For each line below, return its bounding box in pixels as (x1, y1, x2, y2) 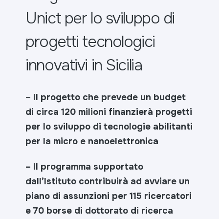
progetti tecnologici (25, 31, 155, 52)
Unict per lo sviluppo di (25, 8, 175, 28)
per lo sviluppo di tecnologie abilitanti (25, 120, 193, 132)
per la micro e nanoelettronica (25, 135, 159, 147)
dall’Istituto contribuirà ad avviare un (25, 175, 190, 187)
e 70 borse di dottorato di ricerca (25, 204, 174, 217)
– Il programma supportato (25, 160, 144, 173)
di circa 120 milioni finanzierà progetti (25, 106, 193, 118)
